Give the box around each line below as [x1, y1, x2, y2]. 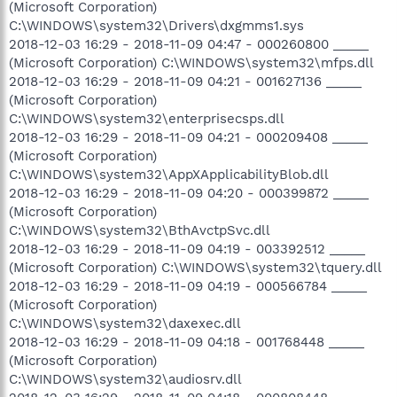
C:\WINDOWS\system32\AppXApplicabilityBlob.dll [9, 166, 329, 183]
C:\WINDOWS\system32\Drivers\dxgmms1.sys [9, 17, 304, 34]
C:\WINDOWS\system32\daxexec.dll [9, 315, 241, 331]
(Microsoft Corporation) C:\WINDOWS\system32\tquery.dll [9, 259, 382, 276]
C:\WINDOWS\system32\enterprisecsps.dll [9, 110, 284, 127]
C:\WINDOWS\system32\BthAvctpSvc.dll [9, 222, 270, 238]
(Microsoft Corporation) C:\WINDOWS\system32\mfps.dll [9, 54, 374, 71]
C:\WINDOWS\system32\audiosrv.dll [9, 370, 242, 387]
